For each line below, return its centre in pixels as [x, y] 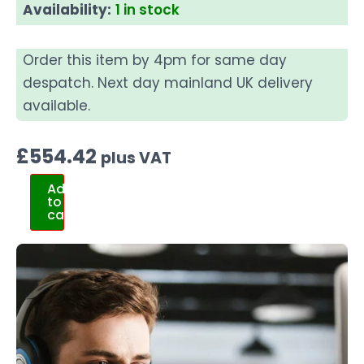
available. [56, 106]
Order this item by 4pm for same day [155, 61]
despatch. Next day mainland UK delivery [168, 83]
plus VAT [136, 158]
